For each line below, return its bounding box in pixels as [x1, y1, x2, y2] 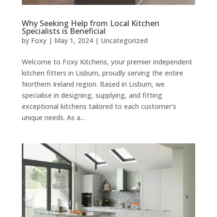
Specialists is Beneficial [21, 26, 106, 37]
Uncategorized [100, 36, 148, 46]
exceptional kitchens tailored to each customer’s [21, 102, 176, 111]
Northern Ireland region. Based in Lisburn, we [21, 79, 165, 89]
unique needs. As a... [21, 113, 85, 123]
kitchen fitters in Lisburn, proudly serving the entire [21, 68, 183, 78]
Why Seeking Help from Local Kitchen [21, 18, 159, 29]
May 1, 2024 [54, 36, 93, 46]
